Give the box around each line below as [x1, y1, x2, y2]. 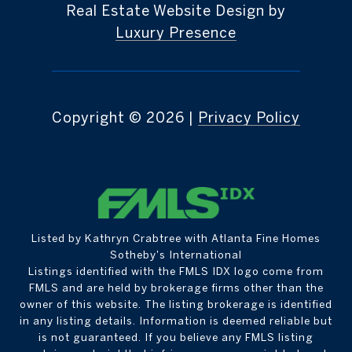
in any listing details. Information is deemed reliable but [20, 314, 332, 328]
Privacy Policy [198, 109, 300, 126]
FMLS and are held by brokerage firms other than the [28, 281, 324, 295]
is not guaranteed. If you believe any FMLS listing [38, 331, 313, 344]
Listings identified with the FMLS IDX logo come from [28, 265, 324, 278]
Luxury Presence [115, 24, 236, 42]
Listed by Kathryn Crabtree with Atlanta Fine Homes [31, 232, 321, 245]
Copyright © [52, 109, 142, 126]
